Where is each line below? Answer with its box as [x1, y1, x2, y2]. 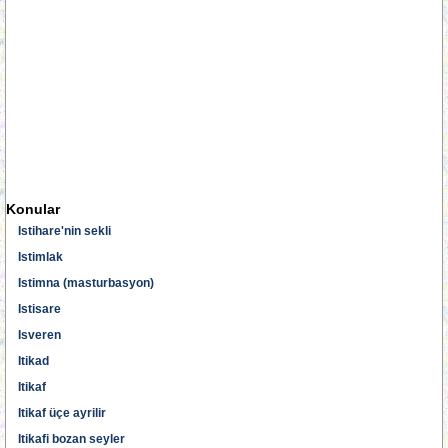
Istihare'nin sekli [18, 224, 111, 238]
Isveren [18, 328, 61, 342]
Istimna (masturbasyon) [18, 276, 154, 290]
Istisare [18, 302, 61, 316]
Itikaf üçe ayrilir [18, 406, 106, 420]
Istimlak [18, 250, 63, 264]
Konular [6, 201, 60, 217]
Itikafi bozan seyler [18, 432, 125, 446]
